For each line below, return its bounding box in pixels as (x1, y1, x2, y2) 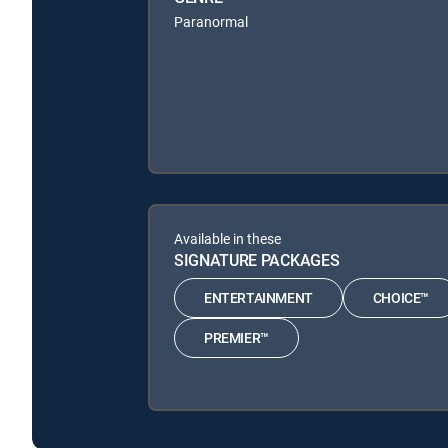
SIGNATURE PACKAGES (174, 248, 340, 271)
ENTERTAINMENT (204, 288, 313, 308)
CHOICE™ (372, 288, 430, 308)
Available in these (174, 228, 281, 248)
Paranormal (174, 11, 248, 31)
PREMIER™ (204, 328, 269, 348)
